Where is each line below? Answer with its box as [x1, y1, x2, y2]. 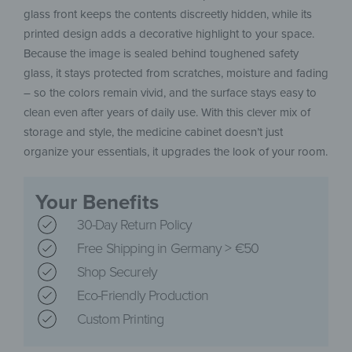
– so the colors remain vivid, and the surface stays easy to [24, 86, 317, 101]
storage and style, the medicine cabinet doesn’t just [24, 125, 283, 140]
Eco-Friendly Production [76, 286, 209, 304]
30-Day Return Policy [76, 215, 192, 233]
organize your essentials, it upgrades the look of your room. [24, 145, 328, 159]
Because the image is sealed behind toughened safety [24, 46, 299, 61]
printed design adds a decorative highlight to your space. [24, 27, 314, 42]
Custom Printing [76, 310, 164, 328]
